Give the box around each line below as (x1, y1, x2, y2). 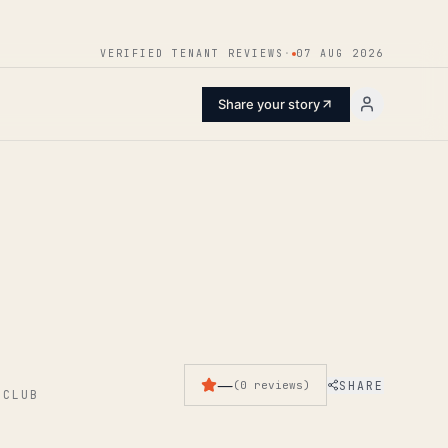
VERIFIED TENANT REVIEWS (100, 47, 284, 60)
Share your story (218, 95, 320, 112)
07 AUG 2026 (296, 47, 384, 60)
